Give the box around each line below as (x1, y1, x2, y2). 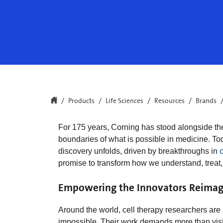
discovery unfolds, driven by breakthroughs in (58, 147, 220, 156)
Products (68, 97, 95, 106)
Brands (196, 97, 217, 106)
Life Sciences (106, 97, 143, 106)
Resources (154, 97, 185, 106)
